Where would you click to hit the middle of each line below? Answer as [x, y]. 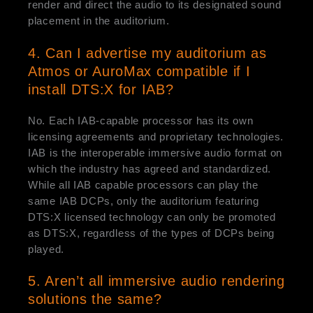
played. [48, 249]
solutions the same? [95, 299]
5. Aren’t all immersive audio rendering [156, 281]
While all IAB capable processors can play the [143, 184]
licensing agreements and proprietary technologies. [156, 136]
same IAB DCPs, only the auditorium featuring [144, 201]
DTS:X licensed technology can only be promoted [152, 217]
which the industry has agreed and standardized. [151, 168]
